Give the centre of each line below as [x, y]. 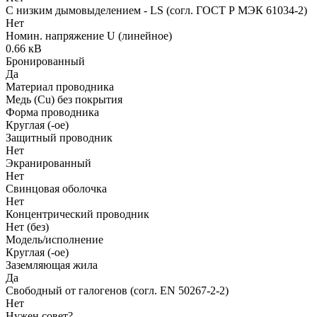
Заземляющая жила [52, 265]
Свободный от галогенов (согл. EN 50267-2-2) [117, 290]
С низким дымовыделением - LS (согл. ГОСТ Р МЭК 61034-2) [156, 10]
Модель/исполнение [54, 239]
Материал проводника [60, 86]
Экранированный [48, 163]
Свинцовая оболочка [56, 188]
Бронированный [45, 61]
